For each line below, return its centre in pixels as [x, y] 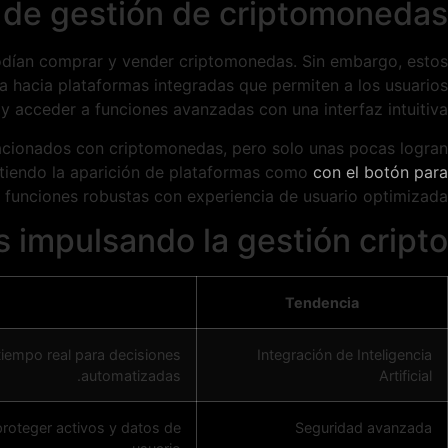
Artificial [405, 375]
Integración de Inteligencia [344, 354]
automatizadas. [131, 375]
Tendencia [322, 302]
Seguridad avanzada [363, 427]
